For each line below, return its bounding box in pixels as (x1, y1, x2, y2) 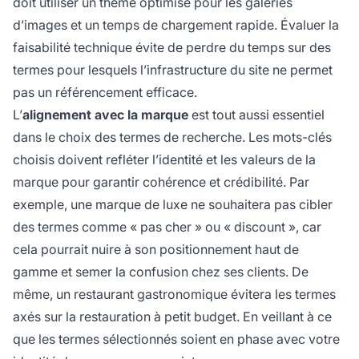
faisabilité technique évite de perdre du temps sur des (13, 39, 331, 56)
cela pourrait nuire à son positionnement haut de (13, 241, 299, 258)
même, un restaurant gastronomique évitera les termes (13, 286, 336, 303)
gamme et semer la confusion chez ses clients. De (13, 264, 309, 280)
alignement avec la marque (22, 107, 188, 123)
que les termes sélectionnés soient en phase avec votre (13, 331, 340, 348)
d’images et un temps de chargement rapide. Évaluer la (13, 17, 339, 34)
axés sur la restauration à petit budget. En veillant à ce (13, 309, 332, 325)
